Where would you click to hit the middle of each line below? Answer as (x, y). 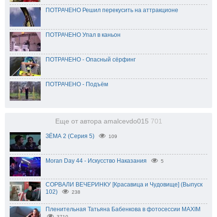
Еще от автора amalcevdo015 (103, 121)
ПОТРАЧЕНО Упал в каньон (83, 35)
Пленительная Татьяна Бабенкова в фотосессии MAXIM (123, 209)
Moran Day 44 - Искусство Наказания (96, 161)
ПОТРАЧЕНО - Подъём (77, 84)
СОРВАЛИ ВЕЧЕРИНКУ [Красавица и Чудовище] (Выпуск (124, 184)
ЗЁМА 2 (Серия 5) (70, 136)
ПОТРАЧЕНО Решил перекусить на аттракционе (112, 10)
